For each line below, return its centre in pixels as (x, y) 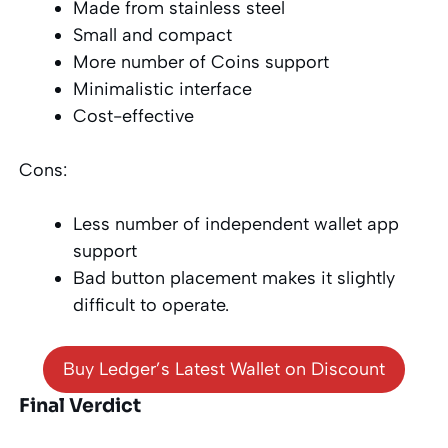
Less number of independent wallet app (236, 223)
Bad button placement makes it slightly (234, 277)
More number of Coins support (201, 61)
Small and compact (153, 34)
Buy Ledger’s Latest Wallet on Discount (224, 368)
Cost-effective (134, 115)
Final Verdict (80, 405)
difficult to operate (149, 304)
